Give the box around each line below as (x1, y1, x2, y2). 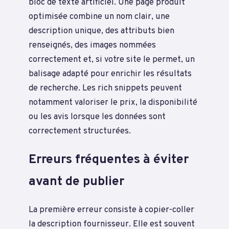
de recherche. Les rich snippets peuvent (29, 82, 182, 94)
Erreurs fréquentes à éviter (29, 152, 189, 168)
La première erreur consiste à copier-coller (29, 204, 194, 216)
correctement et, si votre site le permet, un (29, 54, 195, 65)
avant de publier (29, 174, 124, 190)
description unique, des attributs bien (29, 25, 174, 36)
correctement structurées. (29, 125, 131, 136)
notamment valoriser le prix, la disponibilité (29, 97, 197, 108)
